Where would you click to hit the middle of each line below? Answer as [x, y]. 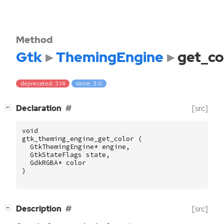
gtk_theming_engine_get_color [78, 139]
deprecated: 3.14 [43, 84]
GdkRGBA [44, 163]
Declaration [39, 108]
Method [34, 39]
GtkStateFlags [56, 155]
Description [39, 209]
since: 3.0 [89, 84]
